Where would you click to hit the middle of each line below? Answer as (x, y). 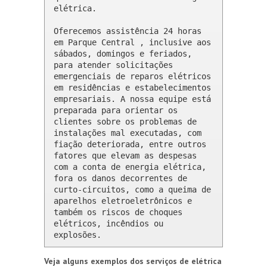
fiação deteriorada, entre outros (130, 144)
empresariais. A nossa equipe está (132, 99)
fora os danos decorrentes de (120, 178)
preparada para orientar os (116, 110)
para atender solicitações (113, 65)
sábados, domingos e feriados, (123, 53)
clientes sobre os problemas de (125, 121)
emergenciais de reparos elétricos (132, 76)
